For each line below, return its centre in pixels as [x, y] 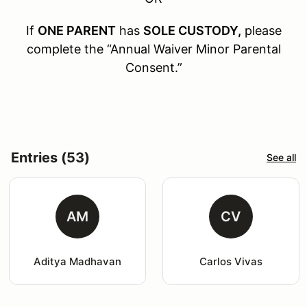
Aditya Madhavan [77, 261]
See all [281, 158]
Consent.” [153, 67]
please [263, 30]
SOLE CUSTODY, [192, 30]
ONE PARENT [76, 30]
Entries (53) [50, 157]
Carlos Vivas [231, 261]
